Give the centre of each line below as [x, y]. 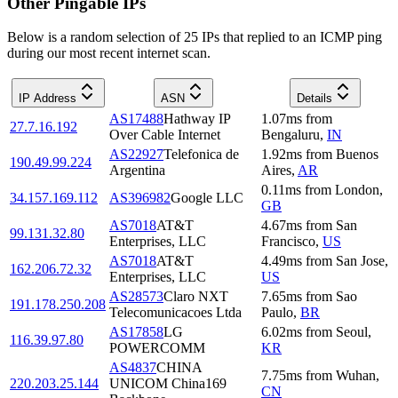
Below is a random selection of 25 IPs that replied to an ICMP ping [195, 37]
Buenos [357, 155]
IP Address [47, 99]
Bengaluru [291, 135]
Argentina [137, 171]
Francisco [288, 242]
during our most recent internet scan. [109, 53]
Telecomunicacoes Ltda [175, 313]
